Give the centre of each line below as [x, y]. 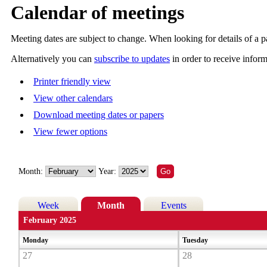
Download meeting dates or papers [99, 115]
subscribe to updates [132, 59]
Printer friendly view [72, 82]
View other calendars [73, 98]
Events [173, 206]
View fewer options [70, 132]
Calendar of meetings [97, 13]
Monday [37, 240]
